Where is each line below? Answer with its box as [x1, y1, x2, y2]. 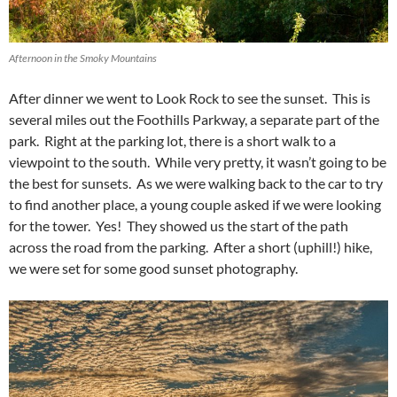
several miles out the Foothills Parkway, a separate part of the [9, 110, 379, 128]
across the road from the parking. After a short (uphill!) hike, [9, 237, 372, 255]
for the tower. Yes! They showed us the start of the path [9, 216, 348, 234]
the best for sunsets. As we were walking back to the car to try [9, 174, 383, 191]
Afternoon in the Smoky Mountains [9, 51, 157, 65]
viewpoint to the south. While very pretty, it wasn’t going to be [9, 152, 386, 170]
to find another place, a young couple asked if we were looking [9, 195, 381, 213]
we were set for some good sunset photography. [9, 259, 298, 276]
